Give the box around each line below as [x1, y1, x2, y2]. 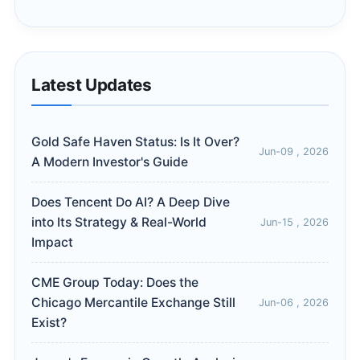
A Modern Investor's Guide [31, 154, 188, 170]
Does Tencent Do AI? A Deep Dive [31, 194, 230, 211]
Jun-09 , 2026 [259, 145, 329, 158]
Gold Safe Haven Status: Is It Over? [31, 134, 239, 150]
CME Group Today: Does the [31, 275, 198, 291]
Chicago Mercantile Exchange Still [31, 295, 235, 311]
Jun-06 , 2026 [259, 296, 329, 309]
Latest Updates [31, 75, 152, 96]
